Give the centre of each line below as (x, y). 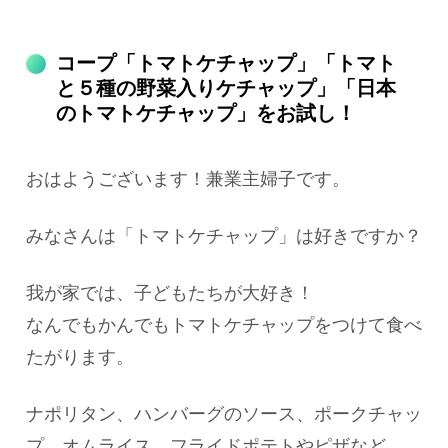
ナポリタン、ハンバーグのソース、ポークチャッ (224, 414)
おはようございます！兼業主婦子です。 (188, 178)
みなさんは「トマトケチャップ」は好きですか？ (224, 235)
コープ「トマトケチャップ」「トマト (226, 62)
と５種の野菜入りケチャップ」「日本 (226, 87)
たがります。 (80, 357)
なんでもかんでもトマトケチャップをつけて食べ (224, 325)
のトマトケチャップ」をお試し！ (206, 112)
